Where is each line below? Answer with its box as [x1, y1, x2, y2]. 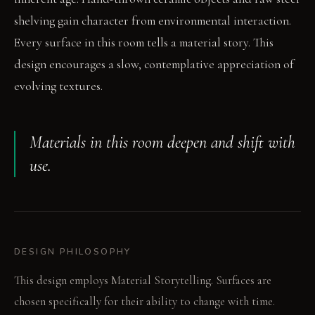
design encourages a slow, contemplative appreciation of [14, 57, 294, 72]
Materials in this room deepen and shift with [30, 132, 295, 153]
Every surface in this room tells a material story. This [14, 35, 274, 51]
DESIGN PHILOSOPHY [14, 246, 131, 258]
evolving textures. [14, 79, 103, 94]
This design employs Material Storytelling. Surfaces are [14, 273, 271, 288]
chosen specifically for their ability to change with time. [14, 294, 275, 309]
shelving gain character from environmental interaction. [14, 13, 291, 29]
